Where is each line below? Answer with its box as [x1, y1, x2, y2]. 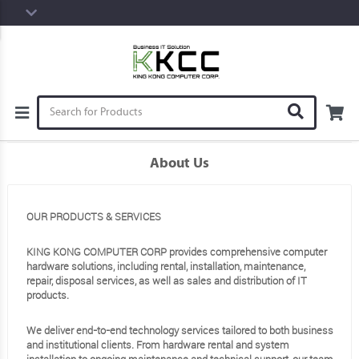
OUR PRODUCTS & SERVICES [26, 209, 161, 224]
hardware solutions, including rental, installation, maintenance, [26, 259, 305, 273]
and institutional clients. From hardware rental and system [26, 337, 289, 352]
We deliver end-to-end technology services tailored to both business [26, 323, 333, 337]
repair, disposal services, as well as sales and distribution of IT [26, 273, 307, 288]
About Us [150, 155, 209, 171]
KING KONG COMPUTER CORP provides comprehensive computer [26, 244, 327, 259]
